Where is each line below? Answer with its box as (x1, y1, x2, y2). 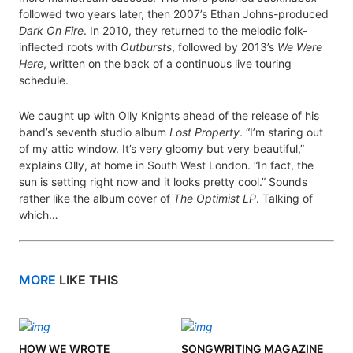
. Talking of (256, 191, 313, 206)
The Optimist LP (173, 191, 256, 206)
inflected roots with (19, 40, 121, 54)
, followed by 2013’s (172, 40, 277, 54)
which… (19, 208, 58, 222)
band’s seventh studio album (19, 125, 169, 139)
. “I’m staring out (240, 125, 323, 139)
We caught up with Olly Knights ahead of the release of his (19, 109, 319, 123)
